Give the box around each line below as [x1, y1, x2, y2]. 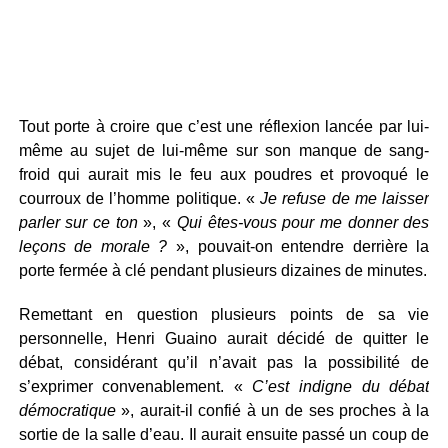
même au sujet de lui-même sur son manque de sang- [18, 142, 430, 159]
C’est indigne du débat [242, 378, 430, 395]
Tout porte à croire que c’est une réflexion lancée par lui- [18, 118, 430, 135]
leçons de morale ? [18, 238, 168, 255]
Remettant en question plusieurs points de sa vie [18, 306, 430, 323]
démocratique [18, 402, 116, 419]
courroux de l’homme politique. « [18, 190, 261, 207]
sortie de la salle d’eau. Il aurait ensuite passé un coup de [18, 426, 430, 443]
